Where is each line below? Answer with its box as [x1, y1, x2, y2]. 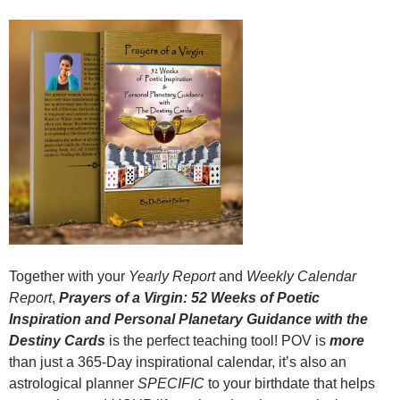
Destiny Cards [9, 332, 105, 348]
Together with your [9, 268, 129, 284]
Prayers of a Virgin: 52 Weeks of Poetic [59, 289, 320, 305]
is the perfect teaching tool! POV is [109, 332, 329, 348]
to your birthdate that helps [204, 375, 375, 391]
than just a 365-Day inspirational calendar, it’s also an [9, 354, 346, 370]
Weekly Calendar [246, 268, 356, 284]
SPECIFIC [137, 375, 204, 391]
